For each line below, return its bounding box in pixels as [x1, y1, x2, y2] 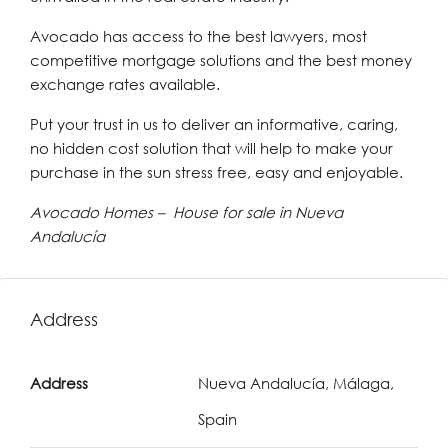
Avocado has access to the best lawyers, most [30, 27, 367, 45]
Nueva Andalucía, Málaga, [198, 374, 394, 392]
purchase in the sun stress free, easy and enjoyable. [30, 163, 403, 181]
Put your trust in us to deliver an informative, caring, [30, 115, 398, 133]
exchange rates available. [30, 75, 220, 93]
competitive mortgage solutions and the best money [30, 51, 412, 69]
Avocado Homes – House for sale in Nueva [30, 203, 343, 221]
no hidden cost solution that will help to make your [30, 139, 393, 157]
